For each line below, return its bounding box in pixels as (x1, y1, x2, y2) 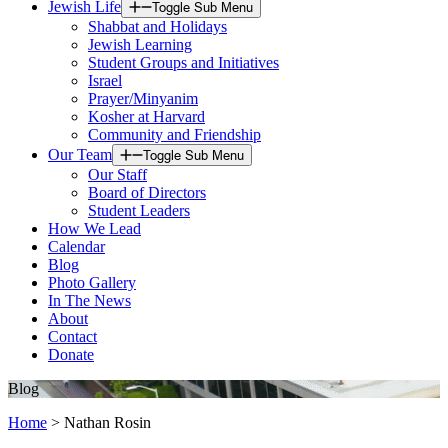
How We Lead (48, 220, 141, 237)
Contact (48, 328, 97, 345)
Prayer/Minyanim (88, 90, 198, 107)
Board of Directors (88, 184, 206, 201)
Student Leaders (88, 202, 190, 219)
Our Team (48, 146, 112, 163)
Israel (88, 72, 122, 89)
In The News (48, 292, 131, 309)
